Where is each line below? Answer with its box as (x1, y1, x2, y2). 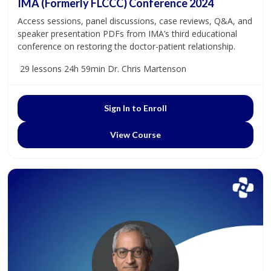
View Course (110, 129, 161, 140)
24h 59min (64, 63, 105, 75)
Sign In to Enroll (104, 103, 167, 114)
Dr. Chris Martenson (108, 63, 186, 75)
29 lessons (20, 63, 62, 75)
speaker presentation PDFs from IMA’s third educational (18, 28, 237, 40)
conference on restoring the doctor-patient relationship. (18, 41, 235, 53)
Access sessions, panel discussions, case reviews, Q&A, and (18, 15, 252, 27)
